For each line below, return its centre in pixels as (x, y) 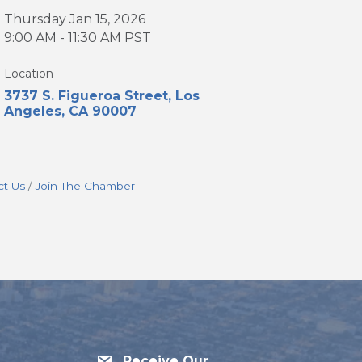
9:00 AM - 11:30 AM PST (78, 38)
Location (29, 74)
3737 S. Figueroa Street (86, 96)
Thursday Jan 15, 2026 (75, 19)
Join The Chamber (85, 186)
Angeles (33, 112)
